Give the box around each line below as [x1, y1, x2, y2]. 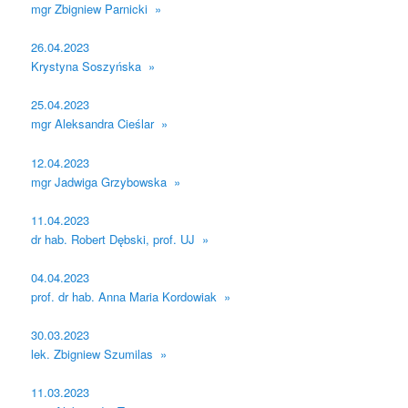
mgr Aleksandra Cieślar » [31, 115, 168, 133]
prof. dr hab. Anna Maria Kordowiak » [31, 287, 231, 305]
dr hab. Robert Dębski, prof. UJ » [31, 229, 209, 248]
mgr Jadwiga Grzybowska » [31, 172, 181, 190]
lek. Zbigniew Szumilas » [31, 344, 168, 362]
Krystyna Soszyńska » [31, 57, 156, 76]
